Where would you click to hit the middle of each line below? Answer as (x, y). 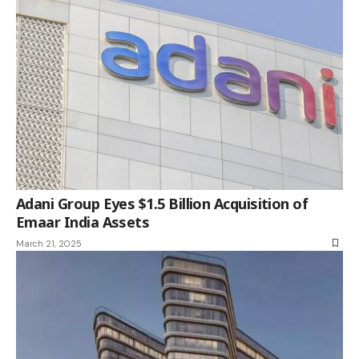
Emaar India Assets (83, 222)
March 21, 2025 (49, 243)
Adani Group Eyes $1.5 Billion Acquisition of (162, 203)
